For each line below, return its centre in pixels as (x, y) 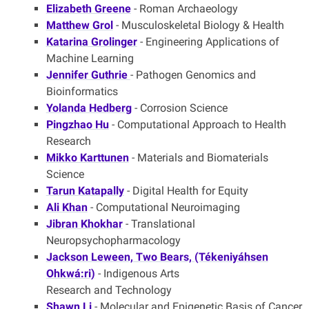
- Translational (159, 224)
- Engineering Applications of (208, 42)
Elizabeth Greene (88, 9)
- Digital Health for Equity (186, 191)
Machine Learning (91, 59)
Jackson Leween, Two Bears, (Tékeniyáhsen (157, 257)
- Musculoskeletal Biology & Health (198, 26)
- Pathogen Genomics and (193, 75)
